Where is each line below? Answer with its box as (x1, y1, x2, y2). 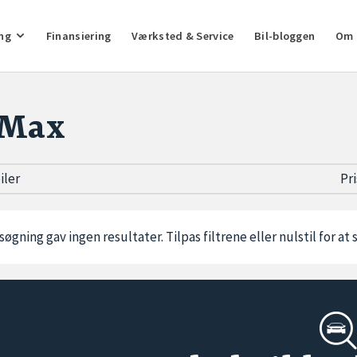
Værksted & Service (131, 28, 234, 43)
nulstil (279, 228, 316, 245)
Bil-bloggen (254, 28, 316, 43)
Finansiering (45, 28, 112, 43)
